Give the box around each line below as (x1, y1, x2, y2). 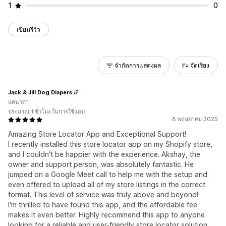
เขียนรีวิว (17, 26, 40, 33)
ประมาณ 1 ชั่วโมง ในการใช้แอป (8, 108, 85, 115)
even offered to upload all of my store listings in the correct (8, 180, 205, 189)
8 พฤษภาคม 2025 (172, 116, 218, 123)
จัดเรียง (190, 62, 209, 69)
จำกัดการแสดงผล (115, 62, 161, 69)
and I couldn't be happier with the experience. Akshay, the (8, 150, 200, 158)
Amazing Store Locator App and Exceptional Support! (8, 130, 186, 138)
